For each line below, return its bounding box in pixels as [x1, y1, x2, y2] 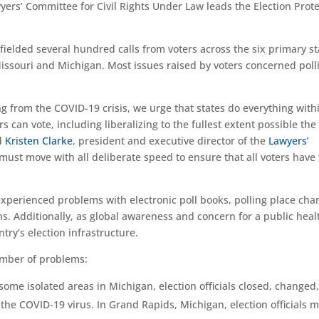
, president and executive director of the [73, 134, 269, 147]
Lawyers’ [268, 134, 310, 147]
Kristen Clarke [5, 134, 73, 147]
